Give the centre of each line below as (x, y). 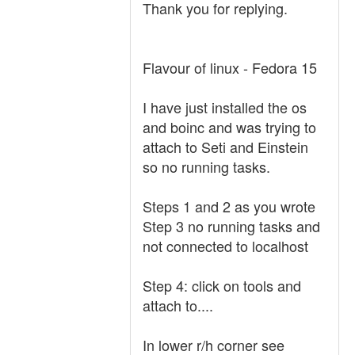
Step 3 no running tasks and (231, 226)
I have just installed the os (225, 107)
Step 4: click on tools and (222, 285)
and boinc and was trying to (229, 127)
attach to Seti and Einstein (225, 147)
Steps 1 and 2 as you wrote (229, 206)
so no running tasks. (206, 166)
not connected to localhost (225, 246)
